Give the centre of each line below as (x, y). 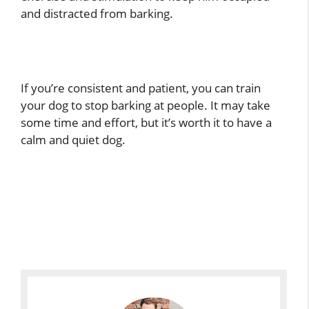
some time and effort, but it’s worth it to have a (146, 123)
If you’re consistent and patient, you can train (141, 88)
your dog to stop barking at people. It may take (146, 106)
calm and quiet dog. (73, 140)
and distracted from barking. (97, 13)
